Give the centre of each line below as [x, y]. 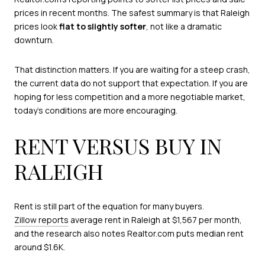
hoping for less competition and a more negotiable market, [130, 97]
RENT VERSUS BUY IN [118, 145]
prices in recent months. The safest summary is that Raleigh [132, 13]
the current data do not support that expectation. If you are [131, 83]
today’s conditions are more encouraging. [96, 111]
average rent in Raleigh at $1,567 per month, [155, 220]
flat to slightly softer [103, 27]
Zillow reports [41, 220]
